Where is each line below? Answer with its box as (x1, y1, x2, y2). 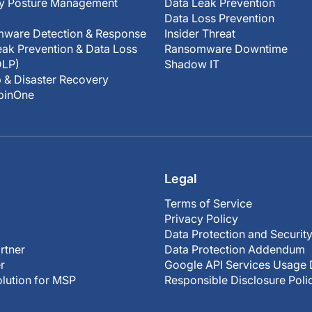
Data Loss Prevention (164, 11, 274, 25)
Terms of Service (164, 196, 252, 210)
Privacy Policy (164, 212, 238, 226)
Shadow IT (164, 57, 219, 71)
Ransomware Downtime (164, 42, 288, 56)
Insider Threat (164, 26, 235, 40)
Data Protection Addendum (164, 242, 305, 256)
